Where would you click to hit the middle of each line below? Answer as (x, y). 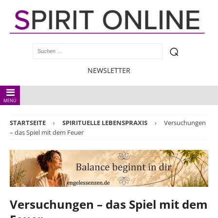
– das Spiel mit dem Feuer (47, 133)
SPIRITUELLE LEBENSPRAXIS (105, 123)
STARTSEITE (28, 123)
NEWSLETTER (109, 71)
